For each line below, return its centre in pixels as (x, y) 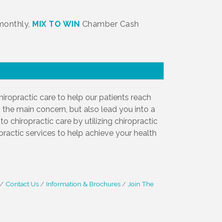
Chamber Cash (110, 24)
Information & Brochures (83, 184)
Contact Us (22, 184)
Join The (140, 184)
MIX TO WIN (56, 24)
